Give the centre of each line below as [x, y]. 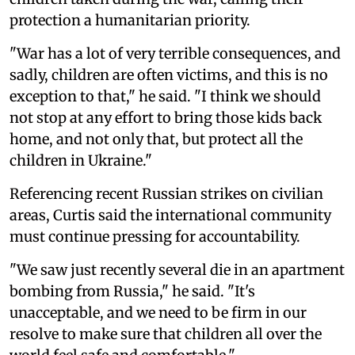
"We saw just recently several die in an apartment [177, 270]
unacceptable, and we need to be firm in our [158, 313]
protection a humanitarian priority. [130, 21]
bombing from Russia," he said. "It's [132, 292]
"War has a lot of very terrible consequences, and [175, 54]
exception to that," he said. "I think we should [165, 97]
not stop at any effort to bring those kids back [166, 118]
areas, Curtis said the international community [170, 216]
